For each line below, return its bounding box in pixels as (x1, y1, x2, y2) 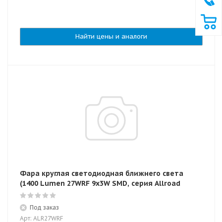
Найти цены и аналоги (75, 32, 147, 41)
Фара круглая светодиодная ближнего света (20, 169, 183, 178)
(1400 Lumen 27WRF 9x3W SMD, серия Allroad (20, 179, 180, 188)
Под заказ (30, 204, 59, 211)
